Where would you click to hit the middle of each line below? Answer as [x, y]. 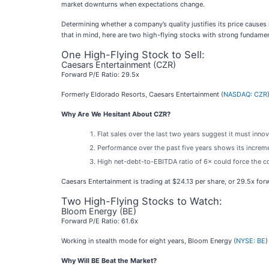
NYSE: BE [251, 241]
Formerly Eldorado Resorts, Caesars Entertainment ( [142, 94]
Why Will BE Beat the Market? [109, 261]
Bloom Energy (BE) [99, 211]
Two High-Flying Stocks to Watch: [142, 201]
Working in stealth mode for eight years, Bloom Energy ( [149, 241]
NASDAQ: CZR [245, 94]
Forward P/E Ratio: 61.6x [100, 221]
